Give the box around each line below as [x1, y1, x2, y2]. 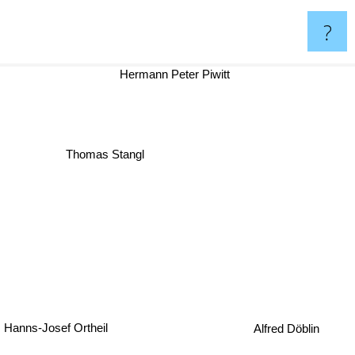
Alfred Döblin [254, 328, 320, 342]
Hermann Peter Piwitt [132, 67, 243, 81]
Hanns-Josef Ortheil [5, 320, 109, 334]
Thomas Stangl [67, 147, 146, 162]
